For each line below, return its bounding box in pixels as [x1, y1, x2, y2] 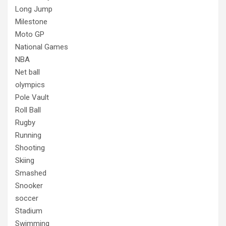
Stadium [15, 206, 42, 215]
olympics [15, 80, 45, 89]
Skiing [15, 155, 34, 165]
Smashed [15, 168, 46, 178]
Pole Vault [15, 92, 49, 102]
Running [15, 130, 41, 140]
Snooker [15, 181, 43, 190]
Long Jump [15, 4, 52, 14]
